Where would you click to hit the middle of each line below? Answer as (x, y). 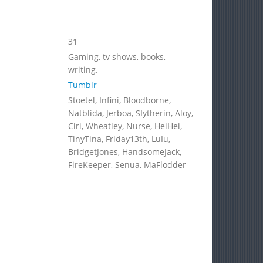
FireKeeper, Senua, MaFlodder (127, 165)
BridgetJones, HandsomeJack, (124, 152)
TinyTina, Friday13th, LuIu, (119, 139)
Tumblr (82, 85)
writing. (83, 70)
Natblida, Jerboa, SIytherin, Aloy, (130, 113)
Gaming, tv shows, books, (117, 57)
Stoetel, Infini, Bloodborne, (119, 100)
